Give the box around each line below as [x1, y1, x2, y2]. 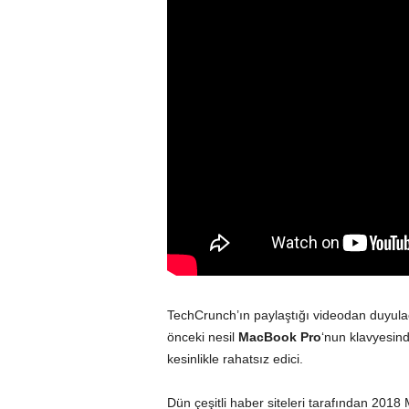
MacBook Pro [237, 330, 321, 344]
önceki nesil [166, 330, 238, 344]
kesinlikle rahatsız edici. [166, 351, 303, 366]
